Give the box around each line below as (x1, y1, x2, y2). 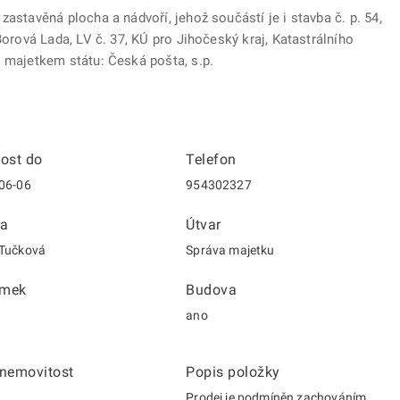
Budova (186, 281, 237, 298)
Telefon (186, 151, 237, 168)
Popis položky (186, 363, 280, 380)
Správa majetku (186, 243, 275, 257)
